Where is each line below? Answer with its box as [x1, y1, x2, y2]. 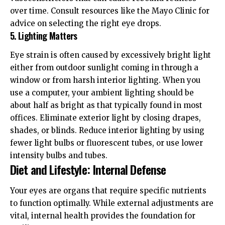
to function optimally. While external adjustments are [10, 198, 213, 208]
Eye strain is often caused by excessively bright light [10, 50, 211, 60]
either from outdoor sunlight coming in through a [10, 63, 198, 73]
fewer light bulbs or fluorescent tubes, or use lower [10, 138, 203, 148]
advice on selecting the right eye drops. [10, 18, 161, 28]
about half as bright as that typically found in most [10, 100, 202, 110]
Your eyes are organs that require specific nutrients [10, 185, 206, 195]
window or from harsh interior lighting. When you [10, 75, 200, 85]
